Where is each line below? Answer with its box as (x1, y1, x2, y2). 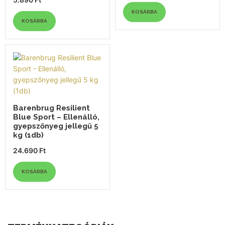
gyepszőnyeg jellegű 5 (13, 121, 98, 131)
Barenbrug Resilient (13, 103, 90, 113)
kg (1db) (13, 130, 44, 140)
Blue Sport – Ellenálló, (13, 112, 99, 122)
